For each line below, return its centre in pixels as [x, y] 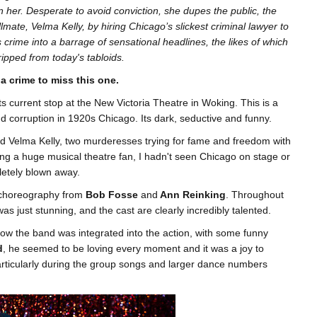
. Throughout [255, 195]
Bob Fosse [112, 195]
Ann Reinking [192, 195]
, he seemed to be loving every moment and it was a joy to [133, 249]
